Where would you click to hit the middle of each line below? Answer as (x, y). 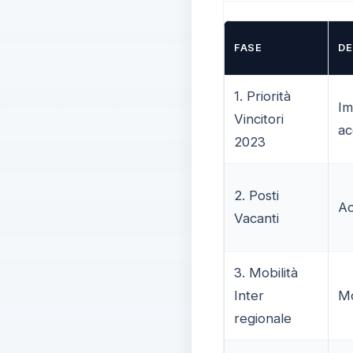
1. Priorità (262, 96)
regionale (262, 318)
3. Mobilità (266, 272)
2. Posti (256, 195)
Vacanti (256, 218)
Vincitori (258, 119)
